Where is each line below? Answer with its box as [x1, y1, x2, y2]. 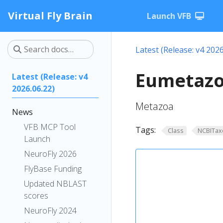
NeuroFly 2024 [24, 205, 77, 216]
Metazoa [135, 100, 174, 113]
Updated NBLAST [24, 178, 87, 189]
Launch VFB [147, 10, 191, 21]
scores [24, 190, 48, 201]
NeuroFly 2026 [24, 148, 77, 159]
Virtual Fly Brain [8, 9, 93, 22]
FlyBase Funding [24, 163, 82, 174]
